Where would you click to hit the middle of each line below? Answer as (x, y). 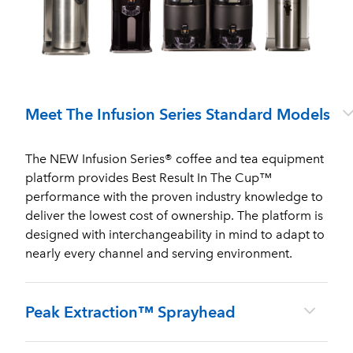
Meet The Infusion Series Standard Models (178, 114)
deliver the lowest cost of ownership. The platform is (174, 216)
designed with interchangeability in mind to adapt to (175, 234)
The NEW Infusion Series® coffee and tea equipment (175, 159)
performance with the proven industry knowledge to (174, 197)
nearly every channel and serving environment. (159, 253)
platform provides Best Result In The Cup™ (149, 178)
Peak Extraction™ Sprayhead (130, 312)
